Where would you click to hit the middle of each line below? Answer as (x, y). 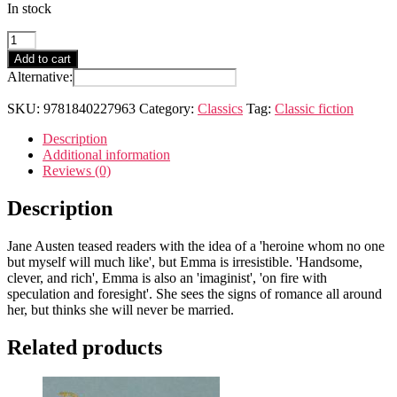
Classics (220, 108)
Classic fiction (314, 108)
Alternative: (40, 76)
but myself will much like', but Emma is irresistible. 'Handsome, (185, 261)
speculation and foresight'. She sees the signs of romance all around (195, 293)
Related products (85, 347)
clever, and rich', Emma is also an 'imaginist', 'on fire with (167, 277)
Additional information (106, 154)
